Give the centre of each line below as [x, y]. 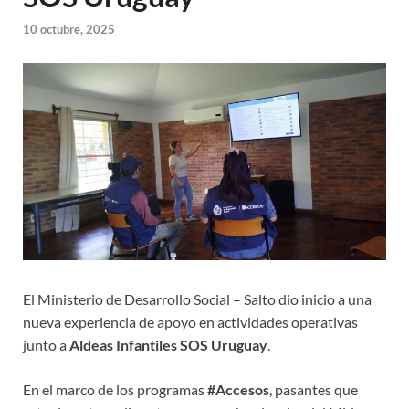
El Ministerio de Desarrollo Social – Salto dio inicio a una [197, 299]
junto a [46, 345]
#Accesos [238, 390]
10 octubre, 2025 [69, 29]
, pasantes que [314, 390]
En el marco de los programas [115, 390]
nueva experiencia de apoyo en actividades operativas [190, 322]
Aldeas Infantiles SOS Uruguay [168, 345]
